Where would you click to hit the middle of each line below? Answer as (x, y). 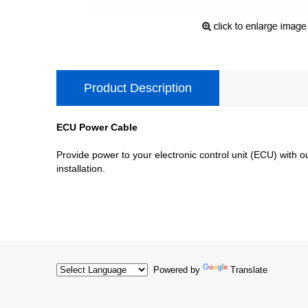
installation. (81, 168)
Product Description (138, 88)
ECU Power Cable (97, 127)
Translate (249, 269)
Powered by (175, 269)
